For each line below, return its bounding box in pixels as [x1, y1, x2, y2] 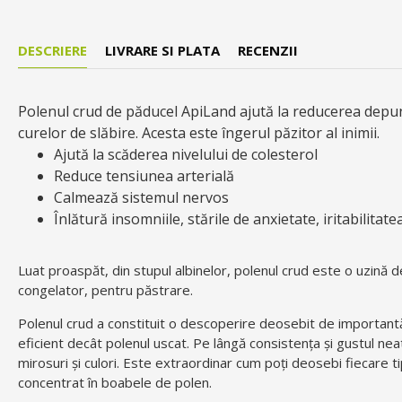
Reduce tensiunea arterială [54, 166, 234, 187]
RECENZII [238, 41, 298, 60]
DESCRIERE [18, 41, 87, 60]
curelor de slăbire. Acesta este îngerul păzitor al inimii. [18, 123, 380, 144]
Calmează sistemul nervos [54, 188, 229, 208]
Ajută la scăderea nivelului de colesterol [54, 144, 318, 165]
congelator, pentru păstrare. [18, 281, 193, 300]
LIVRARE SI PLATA [105, 41, 220, 60]
